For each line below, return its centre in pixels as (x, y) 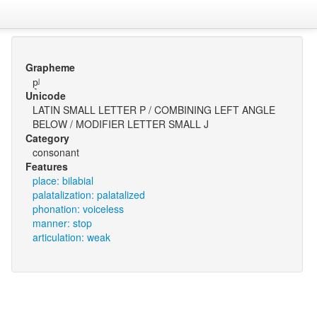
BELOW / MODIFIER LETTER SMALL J (120, 124)
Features (46, 166)
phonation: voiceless (78, 209)
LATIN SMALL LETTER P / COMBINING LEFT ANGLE (154, 110)
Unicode (45, 96)
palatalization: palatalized (88, 195)
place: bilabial (63, 180)
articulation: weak (71, 237)
